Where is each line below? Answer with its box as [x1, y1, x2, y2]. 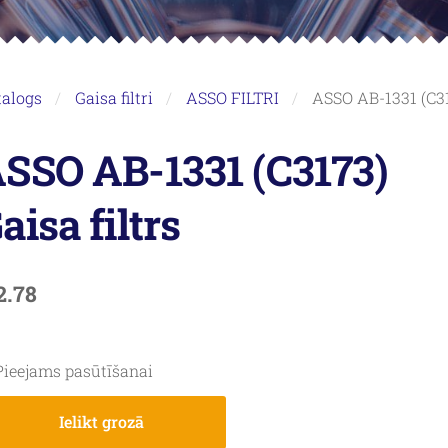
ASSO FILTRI [185, 86, 279, 108]
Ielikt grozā [58, 411, 144, 433]
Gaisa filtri [74, 86, 153, 108]
